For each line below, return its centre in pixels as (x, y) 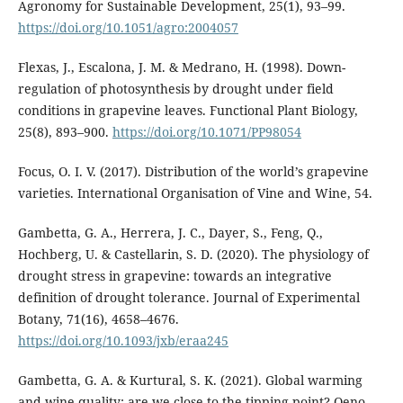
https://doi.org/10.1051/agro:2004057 (128, 28)
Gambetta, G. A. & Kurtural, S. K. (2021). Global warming (190, 381)
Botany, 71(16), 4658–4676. (98, 319)
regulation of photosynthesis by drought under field (175, 89)
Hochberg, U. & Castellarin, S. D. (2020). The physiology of (193, 255)
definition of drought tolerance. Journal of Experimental (188, 298)
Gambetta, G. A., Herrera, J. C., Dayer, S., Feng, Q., (170, 233)
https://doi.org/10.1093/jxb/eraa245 (123, 341)
